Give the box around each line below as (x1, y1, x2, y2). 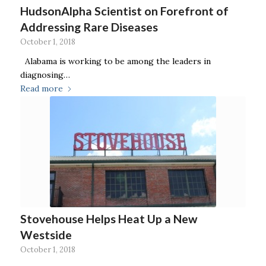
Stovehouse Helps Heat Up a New (20, 212, 198, 226)
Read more (20, 83, 63, 94)
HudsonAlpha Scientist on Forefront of (20, 4, 229, 18)
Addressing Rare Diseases (20, 20, 158, 34)
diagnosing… (20, 69, 70, 81)
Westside (20, 228, 72, 242)
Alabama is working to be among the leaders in (20, 56, 211, 67)
